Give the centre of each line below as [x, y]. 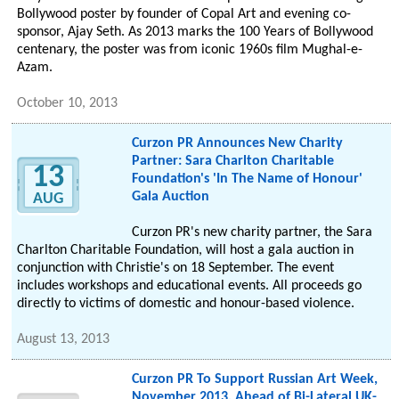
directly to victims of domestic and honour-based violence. [186, 304]
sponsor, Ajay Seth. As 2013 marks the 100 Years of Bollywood [195, 33]
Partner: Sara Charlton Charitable [232, 162]
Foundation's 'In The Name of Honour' [247, 179]
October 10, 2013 [68, 104]
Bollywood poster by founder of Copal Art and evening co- [184, 15]
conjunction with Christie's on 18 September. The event [176, 269]
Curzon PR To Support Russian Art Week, [254, 380]
